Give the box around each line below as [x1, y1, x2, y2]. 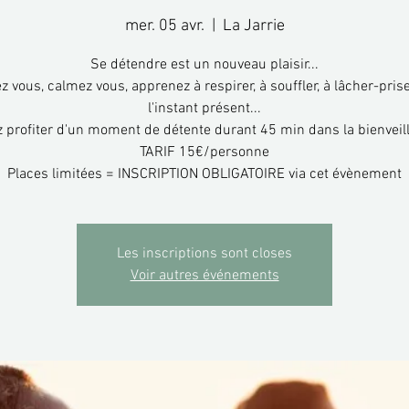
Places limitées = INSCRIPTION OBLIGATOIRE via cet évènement [7, 164, 402, 184]
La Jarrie [222, 16, 285, 36]
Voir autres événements [130, 266, 279, 285]
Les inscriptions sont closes [117, 244, 292, 263]
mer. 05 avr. [124, 16, 204, 36]
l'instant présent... [148, 99, 261, 118]
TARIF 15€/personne [140, 142, 269, 162]
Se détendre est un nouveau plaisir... [90, 55, 319, 74]
